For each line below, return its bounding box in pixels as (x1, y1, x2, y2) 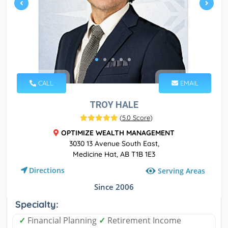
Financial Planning (25, 215, 99, 226)
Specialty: (15, 198, 59, 211)
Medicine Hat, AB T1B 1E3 (73, 150, 155, 159)
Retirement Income (105, 215, 181, 226)
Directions (29, 165, 65, 176)
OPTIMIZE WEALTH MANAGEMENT (61, 128, 175, 138)
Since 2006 (94, 182, 134, 192)
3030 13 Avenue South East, (69, 139, 159, 149)
